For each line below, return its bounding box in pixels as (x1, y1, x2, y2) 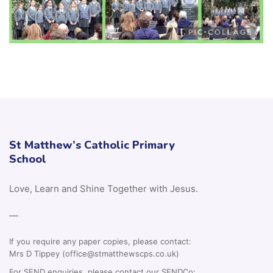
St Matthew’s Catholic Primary (9, 137, 175, 152)
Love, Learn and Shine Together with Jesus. (9, 182, 198, 194)
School (9, 151, 46, 166)
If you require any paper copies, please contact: (9, 236, 191, 246)
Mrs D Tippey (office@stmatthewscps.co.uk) (9, 248, 179, 258)
